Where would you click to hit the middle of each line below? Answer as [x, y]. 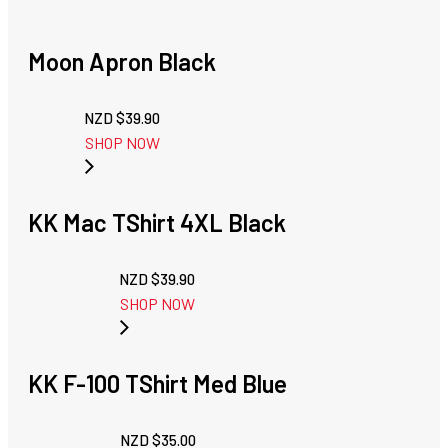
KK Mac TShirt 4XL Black [157, 223]
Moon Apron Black [122, 62]
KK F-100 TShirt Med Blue [157, 384]
